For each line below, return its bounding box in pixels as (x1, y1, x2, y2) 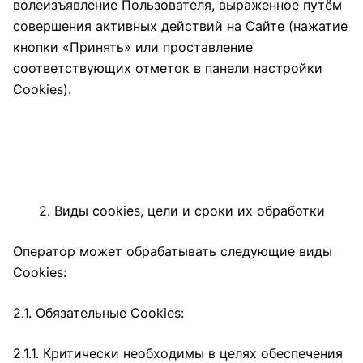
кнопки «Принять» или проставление (13, 39, 253, 55)
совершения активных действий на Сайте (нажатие (13, 18, 348, 34)
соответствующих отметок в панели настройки (13, 60, 322, 76)
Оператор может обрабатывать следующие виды (13, 243, 332, 259)
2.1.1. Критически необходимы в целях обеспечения (13, 345, 343, 361)
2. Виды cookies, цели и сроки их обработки (38, 203, 325, 219)
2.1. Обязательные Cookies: (13, 305, 184, 321)
